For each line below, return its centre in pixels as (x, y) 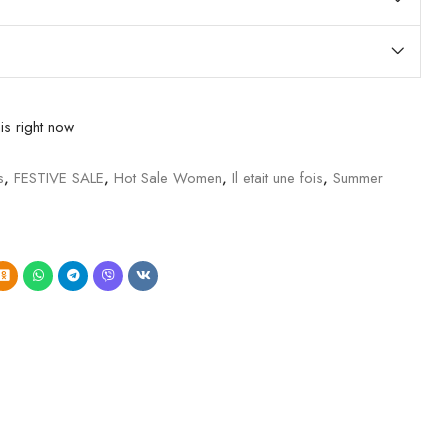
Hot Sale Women (168, 177)
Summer (358, 177)
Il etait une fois (277, 177)
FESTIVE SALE (59, 177)
